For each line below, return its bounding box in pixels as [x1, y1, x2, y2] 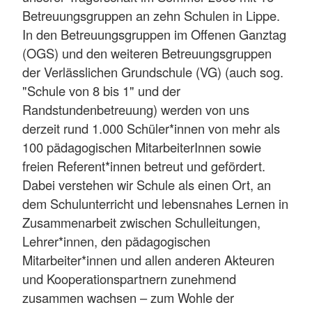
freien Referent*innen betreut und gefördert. [22, 157, 265, 175]
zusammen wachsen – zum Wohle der [22, 288, 234, 307]
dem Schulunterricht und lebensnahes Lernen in [22, 194, 288, 213]
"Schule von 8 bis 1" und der [22, 81, 180, 100]
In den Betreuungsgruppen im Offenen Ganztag [22, 25, 286, 44]
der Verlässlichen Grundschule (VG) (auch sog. [22, 63, 283, 81]
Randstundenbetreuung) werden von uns [22, 100, 249, 119]
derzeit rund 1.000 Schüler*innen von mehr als [22, 119, 280, 138]
